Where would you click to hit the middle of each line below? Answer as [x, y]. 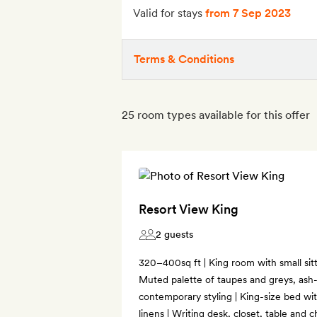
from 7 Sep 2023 [248, 13]
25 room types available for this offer [216, 115]
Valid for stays [169, 13]
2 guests [174, 234]
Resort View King [189, 209]
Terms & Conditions [184, 59]
